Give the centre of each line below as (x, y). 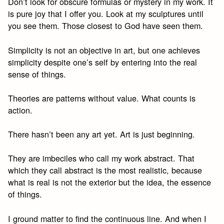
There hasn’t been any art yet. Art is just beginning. (102, 134)
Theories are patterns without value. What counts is (102, 98)
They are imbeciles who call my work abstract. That (101, 158)
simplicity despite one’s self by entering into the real (103, 62)
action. (20, 110)
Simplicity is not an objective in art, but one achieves (104, 50)
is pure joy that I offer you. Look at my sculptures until (106, 14)
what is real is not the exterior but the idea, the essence (110, 182)
